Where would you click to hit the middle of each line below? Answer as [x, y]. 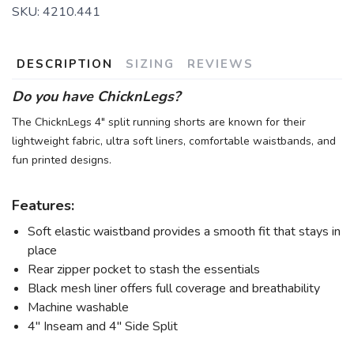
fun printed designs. [62, 160]
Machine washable [80, 308]
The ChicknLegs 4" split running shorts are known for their [159, 122]
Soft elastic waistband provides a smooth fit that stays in [184, 232]
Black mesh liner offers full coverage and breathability [174, 289]
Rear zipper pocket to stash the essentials [145, 270]
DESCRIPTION [65, 64]
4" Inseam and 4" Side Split [103, 327]
